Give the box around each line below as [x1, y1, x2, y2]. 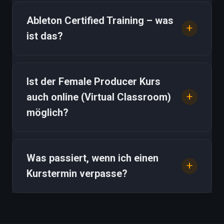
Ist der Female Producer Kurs [26, 75, 160, 87]
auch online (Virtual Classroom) [26, 90, 171, 103]
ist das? [26, 29, 63, 42]
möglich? [26, 106, 68, 118]
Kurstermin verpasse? [26, 167, 127, 179]
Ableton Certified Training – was [26, 14, 173, 26]
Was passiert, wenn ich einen [26, 151, 158, 164]
